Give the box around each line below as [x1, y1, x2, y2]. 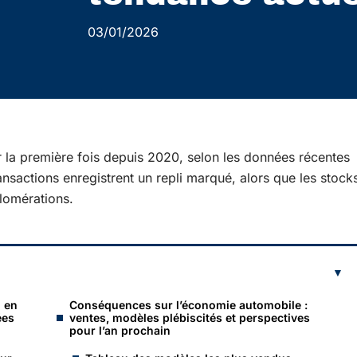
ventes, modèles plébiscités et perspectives [69, 311, 310, 324]
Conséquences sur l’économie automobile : [69, 298, 308, 312]
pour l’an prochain [69, 324, 171, 337]
